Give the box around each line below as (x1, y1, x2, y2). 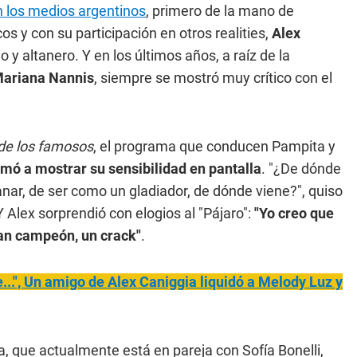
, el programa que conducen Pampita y (93, 138, 335, 155)
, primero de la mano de (146, 2, 294, 19)
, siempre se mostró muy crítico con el (94, 69, 332, 86)
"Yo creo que (254, 205, 334, 222)
